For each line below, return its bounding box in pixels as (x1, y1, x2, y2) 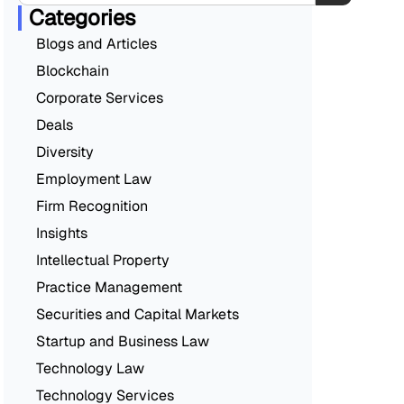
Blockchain (36, 60, 109, 80)
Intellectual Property (36, 250, 170, 270)
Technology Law (36, 358, 144, 378)
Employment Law (36, 169, 151, 188)
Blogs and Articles (36, 33, 157, 53)
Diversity (36, 142, 94, 161)
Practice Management (36, 277, 182, 297)
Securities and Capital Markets (36, 304, 239, 324)
